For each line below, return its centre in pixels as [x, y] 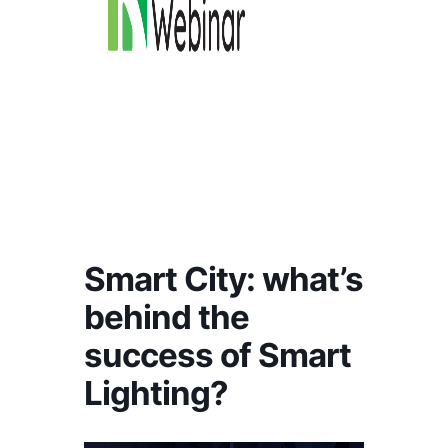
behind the [166, 317]
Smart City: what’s [223, 279]
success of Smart [217, 355]
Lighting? [156, 393]
